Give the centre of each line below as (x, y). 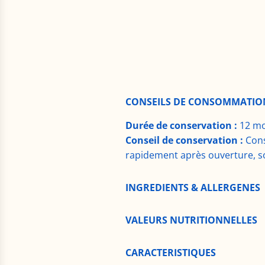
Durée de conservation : (181, 126)
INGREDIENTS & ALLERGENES (193, 188)
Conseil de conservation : (184, 140)
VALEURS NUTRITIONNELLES (191, 220)
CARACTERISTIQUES (171, 253)
